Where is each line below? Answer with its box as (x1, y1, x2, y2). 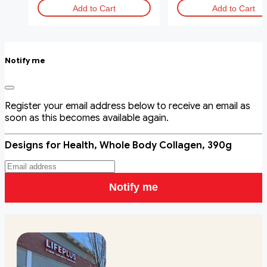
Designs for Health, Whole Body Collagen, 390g (5, 139, 232, 151)
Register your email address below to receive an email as (5, 100, 250, 112)
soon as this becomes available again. (5, 111, 169, 124)
